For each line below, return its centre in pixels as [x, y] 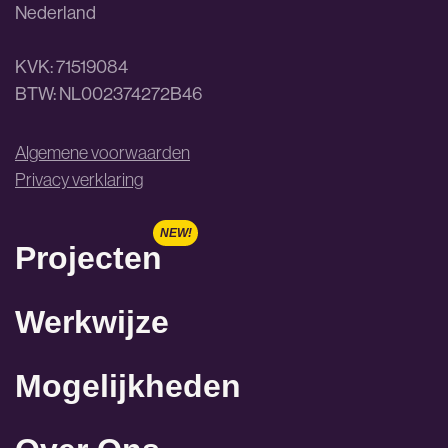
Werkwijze [92, 321]
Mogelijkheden [128, 385]
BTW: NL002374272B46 [108, 93]
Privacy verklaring [79, 179]
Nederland [55, 12]
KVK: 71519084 [71, 66]
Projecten [88, 257]
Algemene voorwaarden [102, 152]
